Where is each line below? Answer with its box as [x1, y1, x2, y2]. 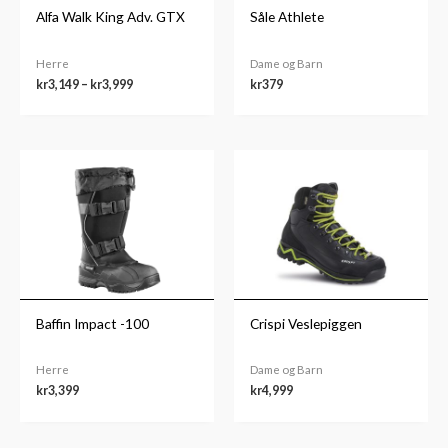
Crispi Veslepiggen [250, 314, 363, 332]
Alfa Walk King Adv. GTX [36, 8, 186, 26]
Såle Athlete [250, 8, 325, 26]
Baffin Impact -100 [36, 314, 150, 332]
